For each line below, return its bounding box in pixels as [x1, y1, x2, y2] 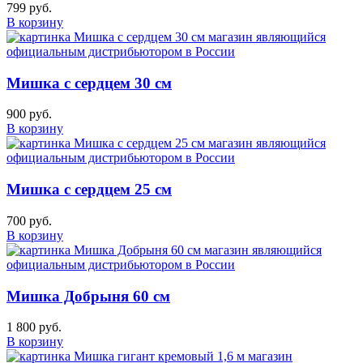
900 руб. [6, 107, 52, 122]
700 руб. [6, 213, 52, 228]
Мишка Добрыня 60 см [6, 287, 170, 305]
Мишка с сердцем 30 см [6, 74, 172, 92]
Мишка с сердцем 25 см [6, 181, 172, 199]
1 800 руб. [6, 320, 62, 335]
